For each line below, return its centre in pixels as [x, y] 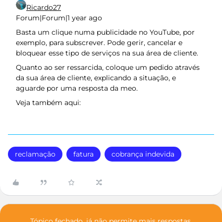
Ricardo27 [44, 7]
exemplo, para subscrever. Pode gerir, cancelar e [99, 43]
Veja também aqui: [48, 103]
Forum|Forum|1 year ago [59, 18]
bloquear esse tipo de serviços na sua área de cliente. [107, 53]
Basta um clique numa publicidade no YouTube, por [105, 32]
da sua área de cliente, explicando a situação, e [96, 78]
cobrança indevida [143, 154]
